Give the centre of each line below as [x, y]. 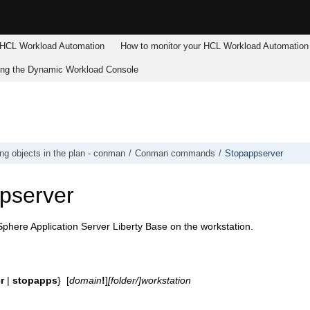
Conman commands [175, 153]
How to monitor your [162, 46]
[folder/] [125, 280]
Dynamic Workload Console [83, 70]
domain [85, 280]
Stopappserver [254, 153]
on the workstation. [210, 227]
